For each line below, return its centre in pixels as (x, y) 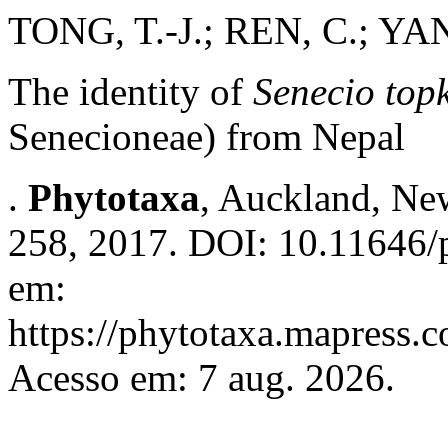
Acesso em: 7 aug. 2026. (201, 377)
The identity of (125, 91)
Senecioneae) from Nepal (206, 136)
